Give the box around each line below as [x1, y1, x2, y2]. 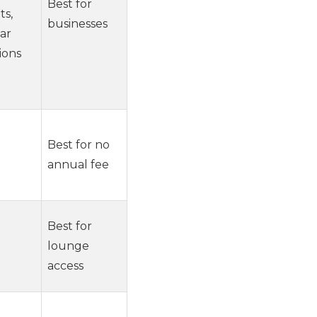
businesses [47, 16, 108, 30]
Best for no [47, 137, 110, 151]
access [47, 258, 83, 272]
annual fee [47, 157, 109, 171]
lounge [47, 238, 89, 253]
